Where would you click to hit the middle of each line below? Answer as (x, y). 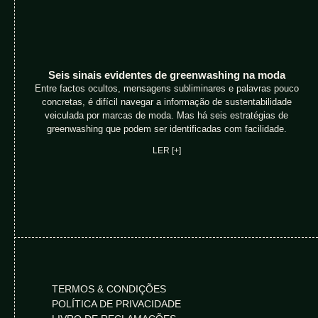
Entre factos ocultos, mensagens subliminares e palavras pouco (166, 88)
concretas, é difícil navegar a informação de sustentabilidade (166, 102)
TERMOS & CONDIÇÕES (109, 289)
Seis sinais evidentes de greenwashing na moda (166, 75)
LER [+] (166, 150)
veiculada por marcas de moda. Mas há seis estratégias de (167, 115)
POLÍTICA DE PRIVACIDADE (116, 303)
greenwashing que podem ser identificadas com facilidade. (166, 128)
